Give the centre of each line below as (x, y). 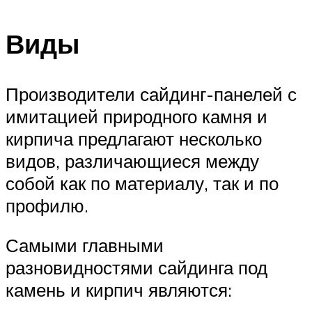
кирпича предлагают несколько (134, 138)
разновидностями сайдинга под (136, 268)
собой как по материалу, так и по (142, 183)
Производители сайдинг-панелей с (151, 94)
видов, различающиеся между (132, 161)
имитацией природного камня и (136, 116)
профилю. (47, 205)
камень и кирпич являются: (119, 290)
